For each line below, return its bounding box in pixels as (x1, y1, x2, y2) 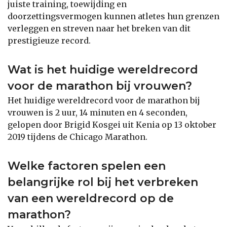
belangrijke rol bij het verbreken (8, 175, 198, 189)
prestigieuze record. (8, 35, 91, 46)
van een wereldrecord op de (8, 191, 174, 205)
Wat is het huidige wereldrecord (8, 62, 198, 77)
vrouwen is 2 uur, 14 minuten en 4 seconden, (8, 107, 187, 118)
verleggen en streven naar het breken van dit (8, 23, 191, 33)
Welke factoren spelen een (8, 159, 166, 173)
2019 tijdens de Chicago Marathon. (8, 131, 147, 142)
